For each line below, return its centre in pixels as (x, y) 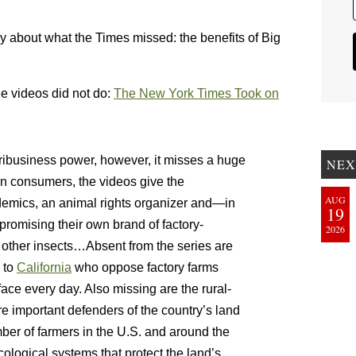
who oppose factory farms (145, 267)
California (44, 267)
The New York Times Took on (196, 93)
